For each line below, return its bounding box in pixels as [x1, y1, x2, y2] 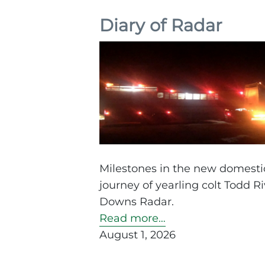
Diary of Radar [99, 14, 222, 35]
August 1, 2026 [99, 228, 176, 241]
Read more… [99, 211, 166, 225]
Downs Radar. [99, 195, 174, 208]
